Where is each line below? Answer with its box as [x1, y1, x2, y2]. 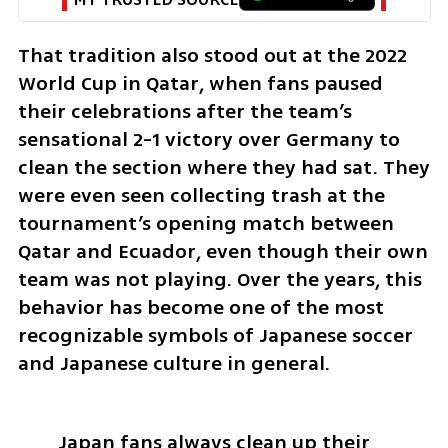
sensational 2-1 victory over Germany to [17, 125, 400, 155]
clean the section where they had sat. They [17, 153, 430, 183]
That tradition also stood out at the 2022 [17, 41, 407, 71]
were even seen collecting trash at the [17, 181, 385, 211]
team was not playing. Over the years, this [17, 265, 422, 295]
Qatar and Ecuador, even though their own [17, 237, 428, 267]
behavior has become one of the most [17, 293, 384, 323]
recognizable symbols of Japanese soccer [17, 321, 413, 351]
